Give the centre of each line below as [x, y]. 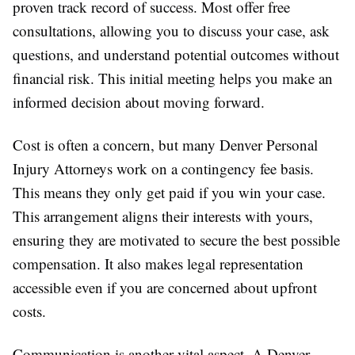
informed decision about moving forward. [139, 101]
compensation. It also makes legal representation [158, 263]
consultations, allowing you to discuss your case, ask [171, 30]
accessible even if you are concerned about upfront [165, 287]
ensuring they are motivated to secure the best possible [176, 239]
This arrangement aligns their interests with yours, [163, 216]
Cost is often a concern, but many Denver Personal [165, 144]
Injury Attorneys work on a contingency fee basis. [163, 168]
